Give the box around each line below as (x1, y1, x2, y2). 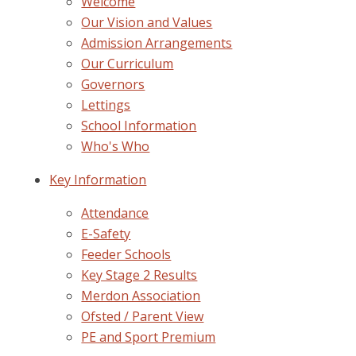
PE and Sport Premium (81, 327, 216, 346)
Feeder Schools (81, 245, 172, 263)
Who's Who (81, 137, 150, 155)
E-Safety (81, 224, 131, 242)
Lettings (81, 95, 131, 114)
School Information (81, 116, 197, 134)
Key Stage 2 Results (81, 265, 198, 284)
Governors (81, 75, 145, 93)
